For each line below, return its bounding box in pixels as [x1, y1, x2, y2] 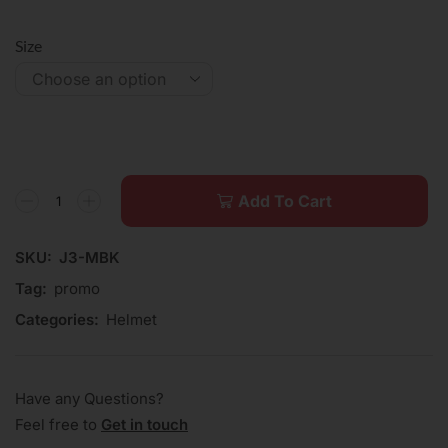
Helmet [106, 309, 157, 329]
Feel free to [15, 414, 101, 434]
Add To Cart [237, 190, 332, 211]
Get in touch [101, 414, 188, 434]
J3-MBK [59, 247, 120, 267]
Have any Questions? [15, 388, 164, 408]
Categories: [15, 309, 99, 329]
